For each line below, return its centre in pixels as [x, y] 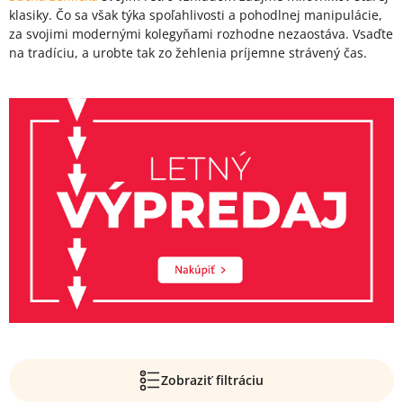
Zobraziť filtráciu [212, 380]
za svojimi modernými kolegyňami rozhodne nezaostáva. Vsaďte [201, 34]
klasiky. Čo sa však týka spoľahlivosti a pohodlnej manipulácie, [196, 15]
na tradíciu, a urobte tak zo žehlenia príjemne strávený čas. [188, 53]
